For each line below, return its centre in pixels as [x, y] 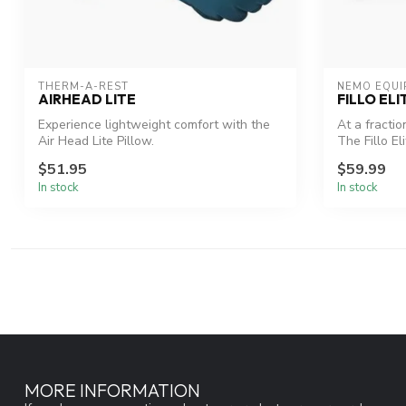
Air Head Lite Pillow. [96, 140]
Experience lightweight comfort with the [154, 124]
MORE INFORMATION [112, 391]
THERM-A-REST [83, 86]
